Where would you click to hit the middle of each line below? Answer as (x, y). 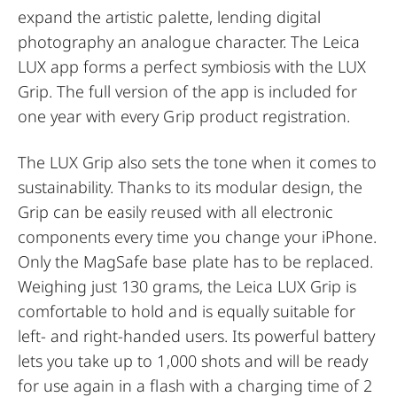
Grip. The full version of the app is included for (188, 91)
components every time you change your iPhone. (198, 237)
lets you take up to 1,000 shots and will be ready (193, 361)
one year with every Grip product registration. (184, 116)
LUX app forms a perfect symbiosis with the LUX (192, 66)
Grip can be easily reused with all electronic (176, 212)
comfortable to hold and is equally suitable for (187, 311)
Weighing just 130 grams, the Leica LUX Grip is (187, 286)
